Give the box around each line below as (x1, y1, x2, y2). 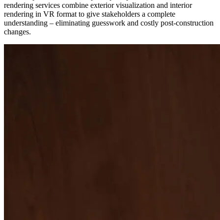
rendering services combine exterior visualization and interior (4, 1, 192, 10)
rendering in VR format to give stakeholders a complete (4, 10, 175, 19)
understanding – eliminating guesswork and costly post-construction (4, 19, 214, 27)
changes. (4, 27, 31, 36)
